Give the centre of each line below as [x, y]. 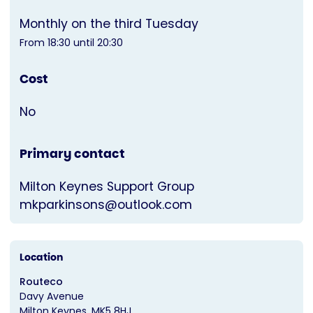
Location [41, 257]
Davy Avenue [52, 297]
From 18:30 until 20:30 [71, 43]
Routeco [41, 282]
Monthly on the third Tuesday [109, 24]
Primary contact [72, 154]
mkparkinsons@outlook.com [106, 205]
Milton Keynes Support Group [107, 187]
